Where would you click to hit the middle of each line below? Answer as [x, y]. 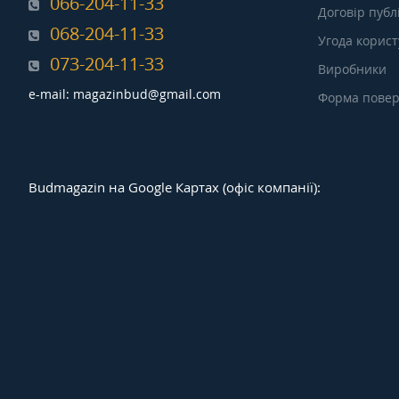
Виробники [352, 69]
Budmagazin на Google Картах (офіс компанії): [175, 187]
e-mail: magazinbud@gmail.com [125, 94]
